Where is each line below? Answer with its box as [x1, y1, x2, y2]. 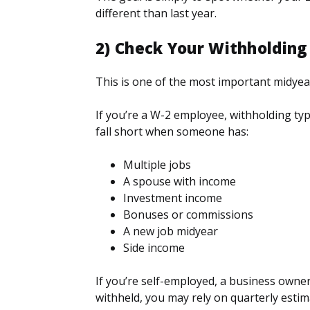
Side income [123, 239, 185, 255]
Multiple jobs [123, 156, 191, 172]
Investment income [123, 190, 222, 206]
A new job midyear [123, 223, 218, 239]
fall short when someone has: [95, 123, 248, 139]
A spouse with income [123, 173, 236, 189]
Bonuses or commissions [123, 206, 253, 222]
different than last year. [95, 5, 217, 21]
